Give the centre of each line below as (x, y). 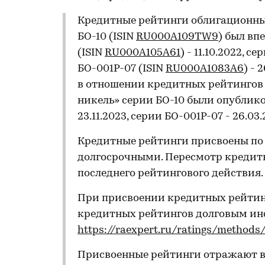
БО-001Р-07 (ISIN (122, 69)
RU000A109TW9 (177, 37)
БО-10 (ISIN (107, 37)
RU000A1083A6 (205, 69)
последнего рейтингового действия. (170, 174)
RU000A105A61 (143, 53)
